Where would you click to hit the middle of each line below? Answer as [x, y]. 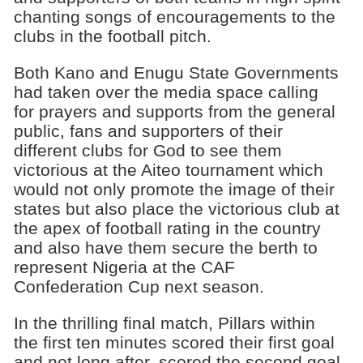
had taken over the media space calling [166, 92]
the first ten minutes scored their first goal [174, 343]
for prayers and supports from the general [174, 112]
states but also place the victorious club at [176, 209]
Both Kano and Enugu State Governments [176, 73]
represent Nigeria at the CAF [124, 267]
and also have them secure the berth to [165, 248]
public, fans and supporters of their [148, 131]
